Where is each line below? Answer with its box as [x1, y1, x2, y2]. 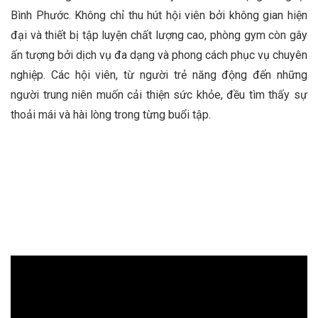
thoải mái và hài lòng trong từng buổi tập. [11, 107, 211, 121]
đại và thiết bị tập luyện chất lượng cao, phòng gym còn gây [11, 28, 307, 42]
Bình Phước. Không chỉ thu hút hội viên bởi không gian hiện [11, 8, 307, 22]
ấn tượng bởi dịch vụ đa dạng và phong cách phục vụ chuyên [11, 48, 307, 62]
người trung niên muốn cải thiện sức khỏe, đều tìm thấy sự [11, 87, 307, 102]
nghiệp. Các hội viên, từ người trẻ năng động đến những [11, 67, 307, 82]
